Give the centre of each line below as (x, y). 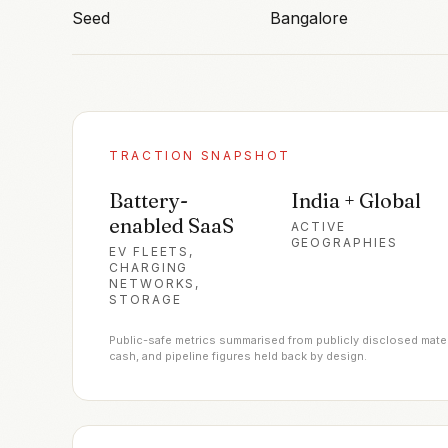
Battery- (148, 200)
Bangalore (309, 17)
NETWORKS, (155, 283)
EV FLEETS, (152, 251)
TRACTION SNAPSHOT (200, 155)
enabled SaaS (171, 225)
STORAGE (145, 299)
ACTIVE (318, 226)
